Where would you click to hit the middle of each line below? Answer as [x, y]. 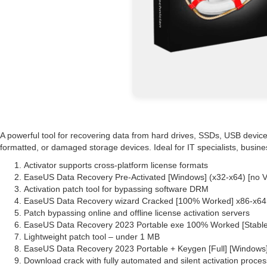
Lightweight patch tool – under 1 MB [92, 237]
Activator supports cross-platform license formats [116, 165]
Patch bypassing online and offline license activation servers [137, 213]
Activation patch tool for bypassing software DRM [116, 189]
